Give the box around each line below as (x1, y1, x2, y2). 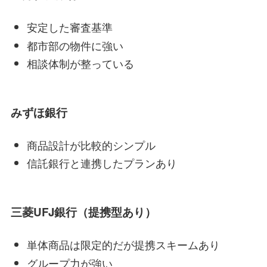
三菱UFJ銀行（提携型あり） (10, 203, 156, 220)
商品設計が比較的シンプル (26, 136, 156, 153)
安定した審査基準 (26, 19, 113, 35)
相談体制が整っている (26, 55, 134, 72)
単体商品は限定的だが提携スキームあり (26, 237, 220, 253)
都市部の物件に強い (26, 37, 123, 53)
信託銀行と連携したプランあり (26, 155, 177, 171)
